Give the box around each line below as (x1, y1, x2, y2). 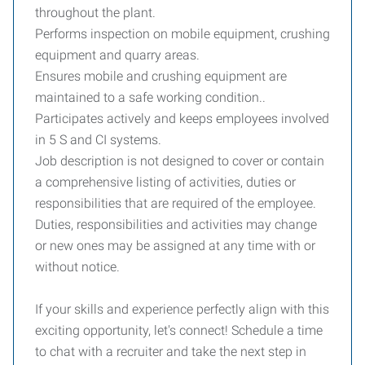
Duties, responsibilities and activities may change (35, 217, 317, 232)
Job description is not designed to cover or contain (35, 153, 324, 169)
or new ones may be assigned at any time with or (35, 238, 315, 253)
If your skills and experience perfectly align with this (35, 301, 329, 317)
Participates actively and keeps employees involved (35, 111, 329, 126)
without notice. (35, 259, 120, 275)
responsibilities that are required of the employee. (35, 196, 316, 211)
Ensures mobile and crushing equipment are (35, 68, 287, 84)
